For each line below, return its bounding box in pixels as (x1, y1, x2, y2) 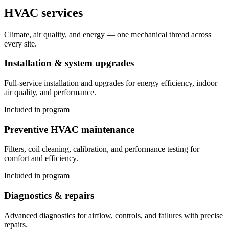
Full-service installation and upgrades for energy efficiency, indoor (4, 78, 217, 87)
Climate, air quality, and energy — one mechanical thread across (4, 30, 211, 39)
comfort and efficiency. (4, 154, 78, 163)
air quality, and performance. (4, 87, 96, 97)
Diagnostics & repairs (4, 190, 94, 201)
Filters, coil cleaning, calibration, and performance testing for (4, 145, 199, 154)
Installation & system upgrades (4, 58, 134, 69)
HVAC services (4, 6, 83, 19)
